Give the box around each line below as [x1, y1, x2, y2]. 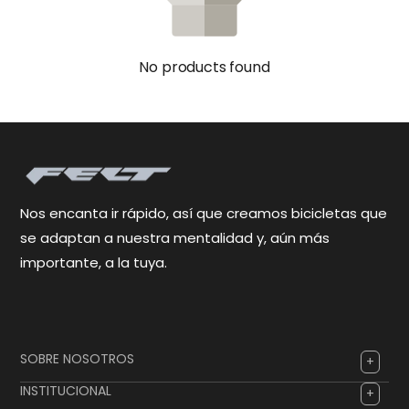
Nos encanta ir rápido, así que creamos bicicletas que [20, 204, 387, 224]
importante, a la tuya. [20, 253, 167, 273]
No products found [139, 56, 270, 78]
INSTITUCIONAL [20, 382, 111, 401]
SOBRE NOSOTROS [20, 350, 134, 369]
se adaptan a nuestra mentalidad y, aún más [20, 228, 330, 248]
